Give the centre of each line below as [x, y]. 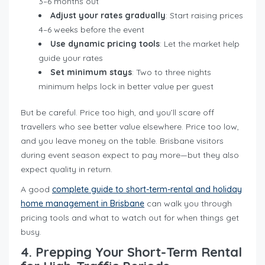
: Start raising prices [204, 16]
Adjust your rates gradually [108, 16]
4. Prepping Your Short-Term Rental [131, 252]
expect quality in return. [67, 169]
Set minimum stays [91, 72]
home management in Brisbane [83, 204]
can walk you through [188, 204]
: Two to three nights [172, 72]
